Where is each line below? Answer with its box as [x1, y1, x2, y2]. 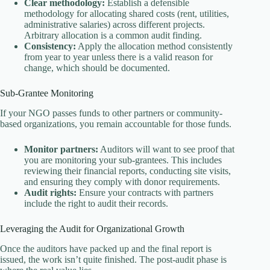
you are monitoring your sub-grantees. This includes [24, 154, 222, 165]
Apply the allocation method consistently [76, 40, 233, 51]
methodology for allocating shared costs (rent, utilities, [24, 8, 229, 19]
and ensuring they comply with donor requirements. [24, 176, 220, 187]
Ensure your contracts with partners [77, 187, 213, 198]
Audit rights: [24, 187, 77, 198]
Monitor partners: [24, 143, 98, 154]
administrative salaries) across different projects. [24, 19, 205, 30]
